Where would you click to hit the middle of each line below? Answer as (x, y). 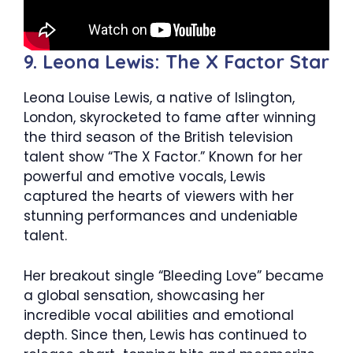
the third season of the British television (158, 137)
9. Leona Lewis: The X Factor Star (176, 62)
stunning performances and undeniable (161, 216)
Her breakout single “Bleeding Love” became (174, 275)
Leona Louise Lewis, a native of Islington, (159, 98)
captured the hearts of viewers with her (159, 197)
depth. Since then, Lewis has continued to (165, 334)
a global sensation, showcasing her (144, 295)
